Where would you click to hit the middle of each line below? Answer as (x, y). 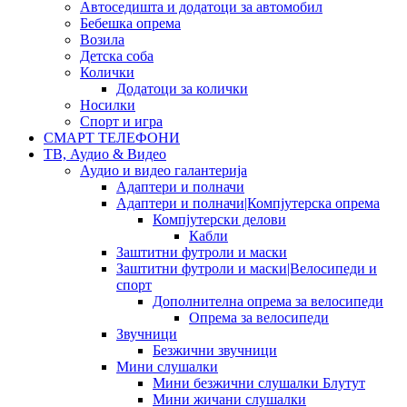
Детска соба (117, 55)
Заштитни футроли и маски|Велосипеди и (247, 268)
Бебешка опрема (130, 23)
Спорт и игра (121, 121)
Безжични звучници (215, 350)
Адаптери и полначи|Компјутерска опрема (248, 203)
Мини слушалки (167, 366)
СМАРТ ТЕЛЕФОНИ (112, 137)
